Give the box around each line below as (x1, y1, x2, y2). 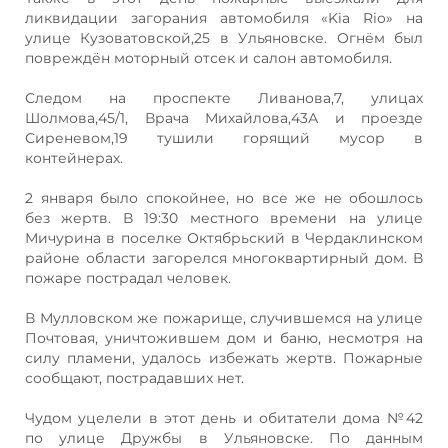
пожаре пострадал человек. (25, 268, 231, 287)
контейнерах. (25, 148, 123, 167)
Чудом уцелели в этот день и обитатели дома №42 (25, 408, 423, 427)
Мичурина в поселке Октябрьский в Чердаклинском (25, 228, 423, 247)
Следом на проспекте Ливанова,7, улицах (25, 88, 423, 107)
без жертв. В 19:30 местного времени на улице (25, 208, 423, 227)
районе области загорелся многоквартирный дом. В (25, 248, 423, 267)
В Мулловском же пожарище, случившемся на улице (25, 308, 423, 327)
